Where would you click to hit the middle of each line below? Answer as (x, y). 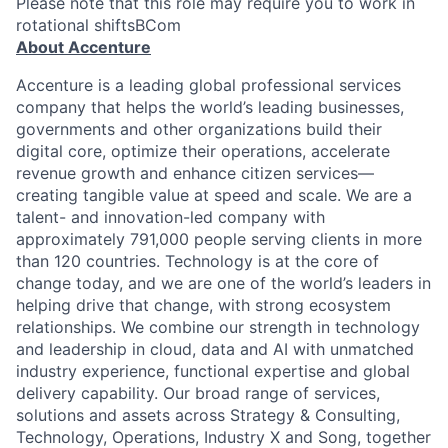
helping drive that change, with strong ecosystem (203, 305)
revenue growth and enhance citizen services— (195, 173)
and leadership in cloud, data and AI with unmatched (215, 349)
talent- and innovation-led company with (170, 217)
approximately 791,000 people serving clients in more (219, 239)
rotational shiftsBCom (98, 25)
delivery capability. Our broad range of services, (198, 393)
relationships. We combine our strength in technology (218, 327)
